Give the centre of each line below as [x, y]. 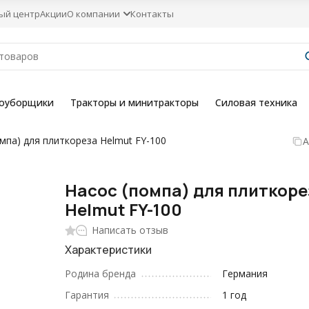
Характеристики [109, 250]
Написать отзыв [130, 230]
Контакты [152, 13]
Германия [245, 273]
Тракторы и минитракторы [134, 102]
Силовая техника [256, 102]
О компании [93, 13]
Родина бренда [101, 273]
